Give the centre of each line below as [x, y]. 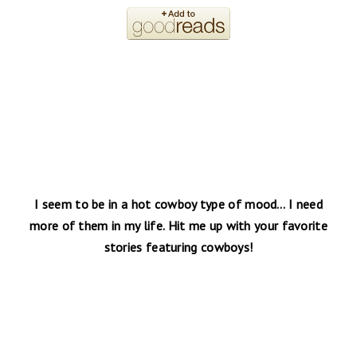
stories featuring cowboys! [178, 247]
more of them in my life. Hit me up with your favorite [178, 225]
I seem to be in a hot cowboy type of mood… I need [178, 204]
